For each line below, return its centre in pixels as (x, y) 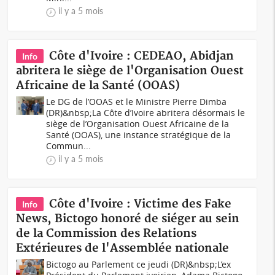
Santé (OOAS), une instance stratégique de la (139, 135)
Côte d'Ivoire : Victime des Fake (141, 204)
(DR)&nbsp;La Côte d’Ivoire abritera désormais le (146, 113)
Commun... (69, 146)
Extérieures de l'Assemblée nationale (123, 248)
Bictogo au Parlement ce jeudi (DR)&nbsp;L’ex (139, 264)
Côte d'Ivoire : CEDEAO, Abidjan (142, 56)
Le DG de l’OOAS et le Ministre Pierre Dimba (137, 102)
